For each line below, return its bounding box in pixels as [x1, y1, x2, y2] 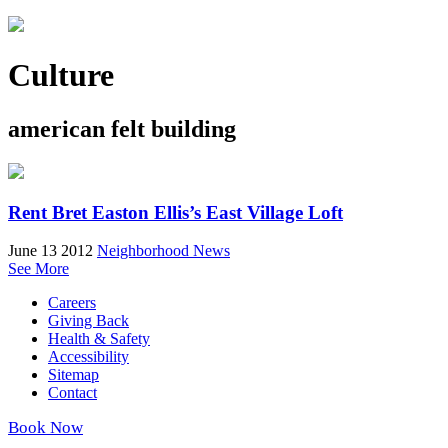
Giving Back [48, 312, 129, 330]
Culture [8, 57, 114, 94]
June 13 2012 [8, 242, 93, 260]
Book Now [8, 418, 83, 438]
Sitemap [48, 366, 99, 384]
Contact [48, 384, 97, 402]
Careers [48, 294, 96, 312]
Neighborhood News [97, 242, 230, 260]
